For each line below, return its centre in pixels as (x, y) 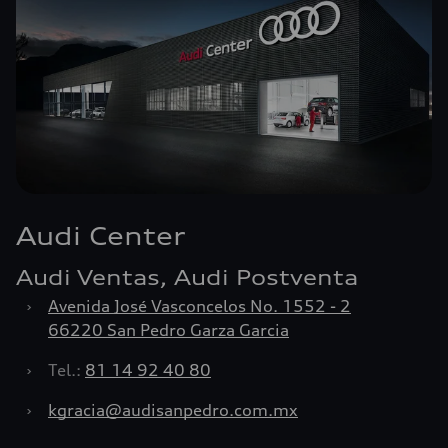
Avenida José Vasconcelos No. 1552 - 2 (199, 306)
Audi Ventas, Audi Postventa (187, 277)
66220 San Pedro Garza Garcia (168, 330)
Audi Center (101, 236)
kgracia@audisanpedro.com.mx (173, 410)
